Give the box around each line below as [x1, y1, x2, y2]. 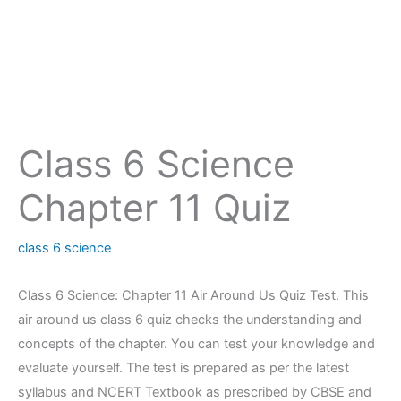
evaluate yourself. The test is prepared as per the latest [18, 359, 349, 376]
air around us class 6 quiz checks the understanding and [18, 311, 362, 328]
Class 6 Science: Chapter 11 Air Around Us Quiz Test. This [18, 286, 369, 303]
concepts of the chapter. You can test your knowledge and [18, 335, 375, 352]
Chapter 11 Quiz [18, 184, 291, 230]
